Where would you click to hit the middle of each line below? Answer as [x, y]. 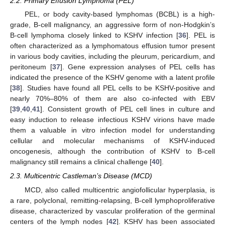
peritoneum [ [31, 67]
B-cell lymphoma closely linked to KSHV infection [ [94, 35]
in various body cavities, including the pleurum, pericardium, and [113, 57]
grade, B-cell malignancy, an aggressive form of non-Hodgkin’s [113, 25]
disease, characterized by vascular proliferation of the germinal [113, 211]
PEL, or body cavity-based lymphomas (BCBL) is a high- [120, 14]
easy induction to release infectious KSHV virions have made [113, 120]
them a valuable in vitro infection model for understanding [113, 130]
